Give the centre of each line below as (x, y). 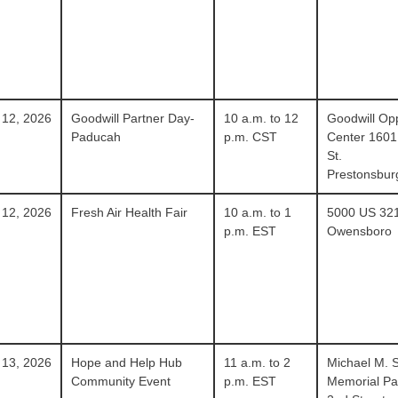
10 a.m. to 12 (261, 118)
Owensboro (359, 231)
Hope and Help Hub (127, 362)
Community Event (121, 381)
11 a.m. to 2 (257, 362)
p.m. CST (250, 137)
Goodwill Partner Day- (133, 118)
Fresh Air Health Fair (130, 212)
